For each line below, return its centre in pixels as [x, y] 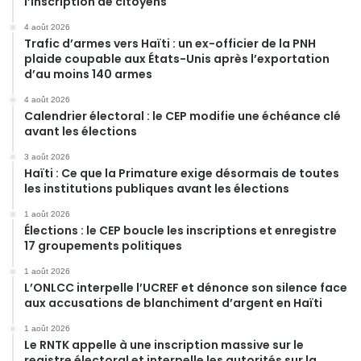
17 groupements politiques [103, 245]
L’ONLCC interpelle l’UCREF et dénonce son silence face [186, 287]
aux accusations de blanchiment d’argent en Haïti [173, 303]
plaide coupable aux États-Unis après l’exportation [177, 58]
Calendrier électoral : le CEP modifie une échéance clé [183, 116]
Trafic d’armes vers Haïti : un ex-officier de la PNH [170, 43]
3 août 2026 [47, 156]
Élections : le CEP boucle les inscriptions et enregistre [180, 230]
